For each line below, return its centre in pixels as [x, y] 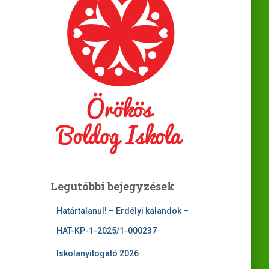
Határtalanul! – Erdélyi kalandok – [122, 211]
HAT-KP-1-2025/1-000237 [106, 231]
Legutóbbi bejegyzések [112, 186]
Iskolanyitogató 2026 [97, 254]
